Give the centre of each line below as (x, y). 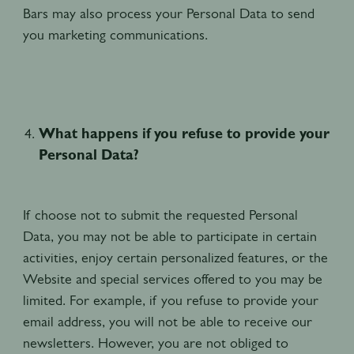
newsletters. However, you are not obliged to (155, 343)
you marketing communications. (115, 34)
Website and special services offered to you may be (172, 279)
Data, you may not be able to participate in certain (169, 236)
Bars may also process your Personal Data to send (168, 13)
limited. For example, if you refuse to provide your (170, 300)
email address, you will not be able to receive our (167, 321)
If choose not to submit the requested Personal (160, 215)
